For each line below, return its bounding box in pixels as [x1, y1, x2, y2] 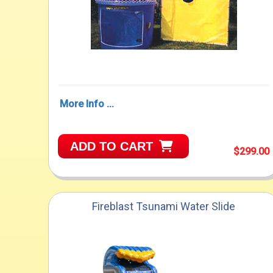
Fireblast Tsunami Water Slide [92, 199, 236, 213]
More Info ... [60, 97, 115, 110]
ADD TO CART [70, 139, 154, 153]
